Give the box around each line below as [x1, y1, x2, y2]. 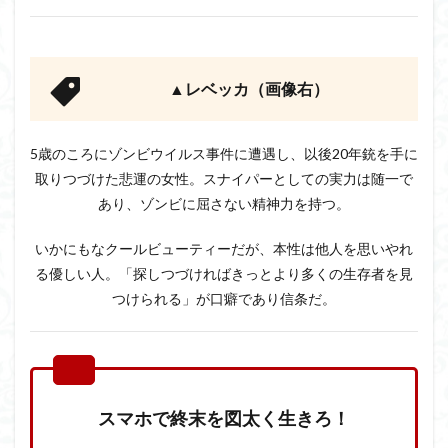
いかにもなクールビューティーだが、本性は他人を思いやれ [35, 239, 413, 257]
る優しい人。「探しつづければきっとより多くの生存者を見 [35, 264, 413, 282]
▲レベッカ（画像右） [169, 78, 329, 98]
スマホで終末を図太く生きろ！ [98, 406, 350, 429]
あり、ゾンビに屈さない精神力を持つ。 [98, 194, 350, 212]
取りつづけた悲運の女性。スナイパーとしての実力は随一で [35, 169, 413, 187]
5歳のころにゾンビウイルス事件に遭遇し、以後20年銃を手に [30, 144, 418, 162]
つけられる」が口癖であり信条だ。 [112, 289, 336, 307]
